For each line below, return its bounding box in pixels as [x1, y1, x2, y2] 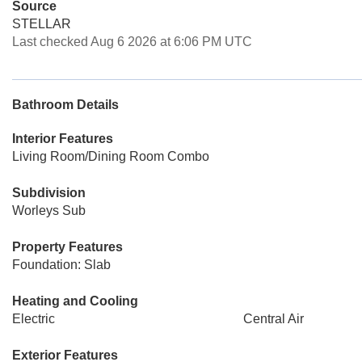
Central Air [242, 312, 304, 326]
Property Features [12, 240, 123, 254]
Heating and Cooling [12, 294, 138, 308]
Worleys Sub [12, 204, 86, 217]
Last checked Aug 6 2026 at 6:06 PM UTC [12, 35, 252, 48]
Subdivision [12, 186, 86, 200]
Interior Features [12, 132, 113, 145]
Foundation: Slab [12, 258, 111, 271]
